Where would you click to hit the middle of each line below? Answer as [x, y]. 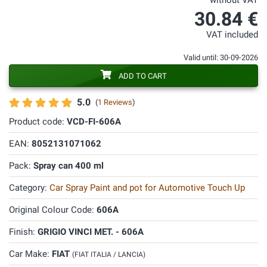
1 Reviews [115, 102]
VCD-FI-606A [94, 122]
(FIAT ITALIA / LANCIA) [109, 254]
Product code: [38, 122]
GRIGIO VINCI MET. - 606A [91, 232]
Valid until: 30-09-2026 [221, 58]
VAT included [232, 35]
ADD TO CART [142, 76]
